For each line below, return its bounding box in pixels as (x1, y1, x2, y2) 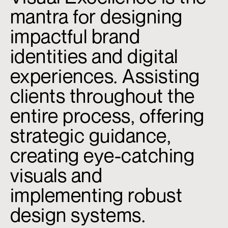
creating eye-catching (10, 144, 195, 167)
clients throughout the (10, 84, 195, 108)
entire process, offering (10, 104, 205, 128)
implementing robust (10, 183, 183, 207)
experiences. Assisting (10, 64, 200, 88)
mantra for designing (10, 5, 183, 28)
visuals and (10, 163, 103, 187)
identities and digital (10, 44, 178, 68)
